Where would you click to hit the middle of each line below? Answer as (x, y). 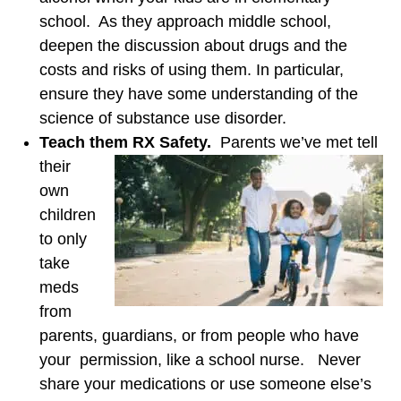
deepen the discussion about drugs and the (193, 46)
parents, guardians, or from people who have (199, 336)
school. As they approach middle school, (185, 22)
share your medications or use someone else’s (205, 384)
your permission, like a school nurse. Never (200, 360)
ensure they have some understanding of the (199, 94)
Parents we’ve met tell (299, 143)
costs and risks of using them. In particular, (192, 70)
